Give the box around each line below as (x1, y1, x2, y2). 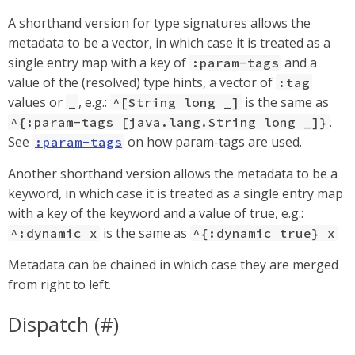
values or (8, 94, 66, 111)
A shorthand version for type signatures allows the (8, 14, 311, 32)
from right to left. (8, 276, 111, 293)
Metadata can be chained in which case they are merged (8, 256, 338, 273)
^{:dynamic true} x (193, 225, 335, 241)
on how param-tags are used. (124, 133, 302, 151)
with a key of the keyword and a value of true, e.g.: (8, 204, 303, 222)
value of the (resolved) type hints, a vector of (8, 74, 276, 91)
